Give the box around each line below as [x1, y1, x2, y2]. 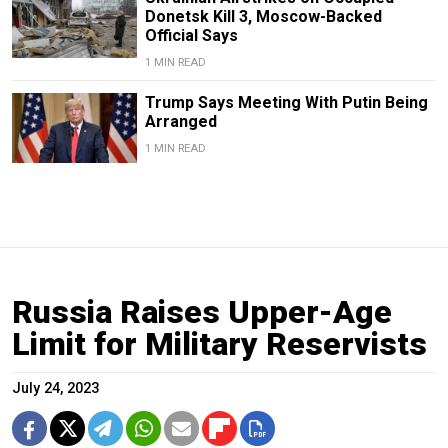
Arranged [144, 111, 217, 131]
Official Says [144, 25, 238, 45]
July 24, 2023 [12, 380, 99, 398]
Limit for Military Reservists [12, 325, 427, 364]
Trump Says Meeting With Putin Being [144, 92, 428, 112]
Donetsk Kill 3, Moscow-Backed [144, 6, 382, 26]
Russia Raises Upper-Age [12, 293, 392, 332]
